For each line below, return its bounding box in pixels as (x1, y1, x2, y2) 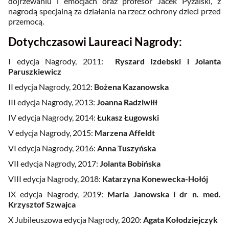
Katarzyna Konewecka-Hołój (102, 174, 208, 184)
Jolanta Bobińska (100, 158, 161, 169)
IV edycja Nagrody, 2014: (8, 112, 97, 123)
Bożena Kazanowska (94, 82, 169, 92)
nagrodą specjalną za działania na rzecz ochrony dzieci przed (8, 6, 221, 16)
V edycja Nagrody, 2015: (8, 128, 95, 138)
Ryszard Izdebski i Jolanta (114, 56, 221, 66)
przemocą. (8, 16, 44, 27)
